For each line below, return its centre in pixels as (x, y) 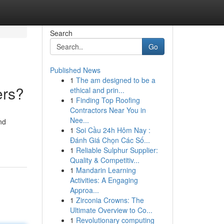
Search (61, 33)
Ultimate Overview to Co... (111, 210)
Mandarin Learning (106, 170)
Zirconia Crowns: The (110, 200)
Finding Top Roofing (108, 100)
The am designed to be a (115, 80)
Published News (75, 70)
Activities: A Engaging (104, 180)
